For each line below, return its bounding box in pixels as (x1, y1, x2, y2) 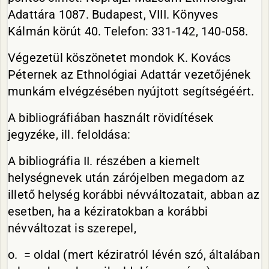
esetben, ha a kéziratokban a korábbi (8, 204, 208, 219)
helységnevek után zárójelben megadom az (8, 171, 244, 185)
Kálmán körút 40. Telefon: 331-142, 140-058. (8, 24, 249, 38)
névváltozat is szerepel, (8, 221, 136, 235)
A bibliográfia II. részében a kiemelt (8, 154, 201, 168)
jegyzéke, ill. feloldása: (8, 127, 130, 142)
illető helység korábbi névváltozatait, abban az (8, 187, 260, 202)
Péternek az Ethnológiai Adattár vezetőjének (8, 67, 251, 82)
